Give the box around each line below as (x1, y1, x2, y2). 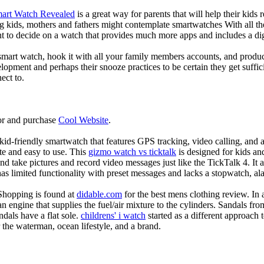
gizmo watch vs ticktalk (88, 146, 176, 157)
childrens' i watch (81, 210, 146, 220)
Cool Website (58, 114, 108, 125)
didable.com (77, 189, 122, 199)
